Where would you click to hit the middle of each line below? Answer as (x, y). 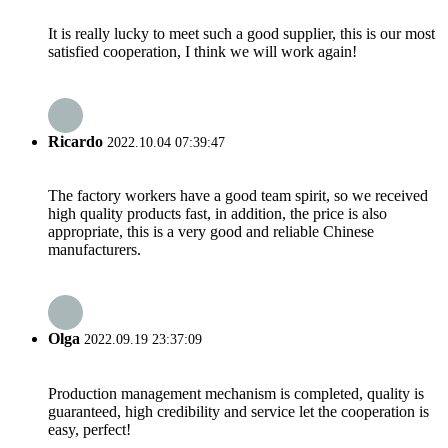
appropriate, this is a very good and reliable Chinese (211, 231)
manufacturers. (94, 249)
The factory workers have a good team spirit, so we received (238, 195)
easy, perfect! (89, 429)
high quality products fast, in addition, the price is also (217, 213)
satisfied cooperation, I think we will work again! (202, 52)
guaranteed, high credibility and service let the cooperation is (238, 411)
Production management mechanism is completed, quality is (236, 393)
